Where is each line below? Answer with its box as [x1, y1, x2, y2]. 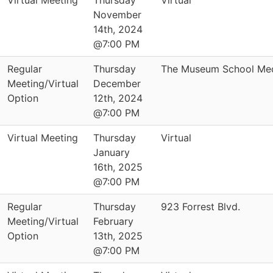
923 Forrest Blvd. [161, 200, 240, 213]
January [93, 146, 130, 158]
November [93, 9, 141, 21]
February [93, 215, 133, 227]
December [93, 77, 141, 90]
